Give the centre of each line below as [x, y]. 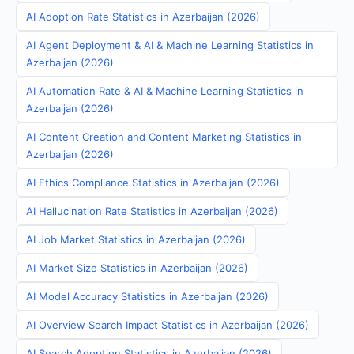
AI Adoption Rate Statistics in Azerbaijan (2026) [143, 17]
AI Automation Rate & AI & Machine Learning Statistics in [165, 91]
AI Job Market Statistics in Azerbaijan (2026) [136, 239]
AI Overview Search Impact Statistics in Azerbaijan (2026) [168, 325]
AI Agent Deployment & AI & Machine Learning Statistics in [170, 45]
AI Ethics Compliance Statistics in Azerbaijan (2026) [153, 183]
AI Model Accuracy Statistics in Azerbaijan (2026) [147, 296]
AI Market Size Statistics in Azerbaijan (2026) [137, 268]
